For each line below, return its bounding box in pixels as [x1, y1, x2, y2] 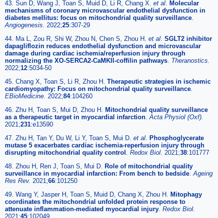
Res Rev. [5, 177, 33, 184]
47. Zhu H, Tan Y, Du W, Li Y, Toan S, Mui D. [5, 134, 133, 142]
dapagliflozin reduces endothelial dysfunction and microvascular [5, 42, 201, 50]
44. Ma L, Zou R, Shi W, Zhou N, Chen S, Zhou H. [5, 35, 148, 42]
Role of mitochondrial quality [105, 162, 193, 170]
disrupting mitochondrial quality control [5, 148, 126, 156]
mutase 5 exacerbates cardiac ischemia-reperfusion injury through [5, 141, 204, 149]
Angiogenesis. [5, 21, 47, 29]
